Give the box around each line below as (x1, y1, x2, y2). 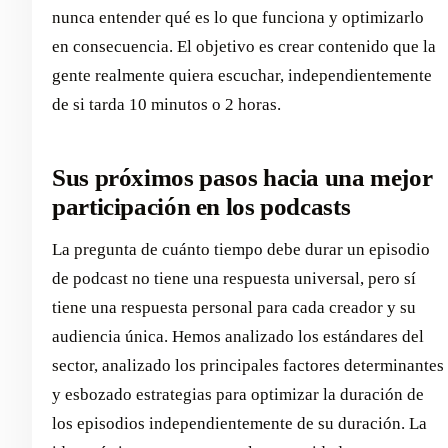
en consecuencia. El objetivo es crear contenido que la (52, 37, 436, 57)
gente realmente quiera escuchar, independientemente (52, 66, 432, 86)
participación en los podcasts (52, 193, 351, 221)
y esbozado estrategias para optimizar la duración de (52, 384, 424, 404)
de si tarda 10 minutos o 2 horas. (52, 95, 281, 115)
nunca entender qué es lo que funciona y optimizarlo (52, 8, 424, 28)
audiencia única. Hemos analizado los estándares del (52, 326, 424, 346)
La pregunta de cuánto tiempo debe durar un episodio (52, 239, 430, 259)
